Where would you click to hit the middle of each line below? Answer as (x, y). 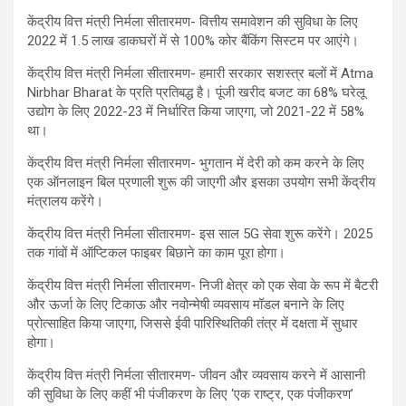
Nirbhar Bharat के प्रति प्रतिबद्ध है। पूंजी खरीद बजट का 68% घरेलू (196, 92)
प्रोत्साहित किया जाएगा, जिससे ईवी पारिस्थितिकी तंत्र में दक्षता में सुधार (193, 323)
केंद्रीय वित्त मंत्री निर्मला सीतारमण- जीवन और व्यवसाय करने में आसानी (196, 375)
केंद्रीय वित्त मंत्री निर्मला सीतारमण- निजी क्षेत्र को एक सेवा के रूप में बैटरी (203, 285)
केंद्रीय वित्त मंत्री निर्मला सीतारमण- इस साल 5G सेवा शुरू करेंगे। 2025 (200, 233)
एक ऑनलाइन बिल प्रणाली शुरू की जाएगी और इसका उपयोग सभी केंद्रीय (201, 182)
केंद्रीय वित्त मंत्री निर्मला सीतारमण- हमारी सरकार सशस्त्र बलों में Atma (200, 73)
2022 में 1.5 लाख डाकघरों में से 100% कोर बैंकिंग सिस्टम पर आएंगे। (193, 40)
